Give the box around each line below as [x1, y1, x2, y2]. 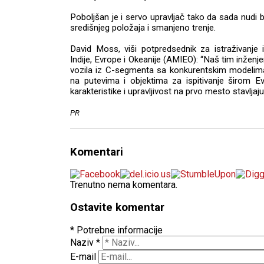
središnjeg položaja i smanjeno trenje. [70, 22, 216, 33]
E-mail [70, 250, 96, 262]
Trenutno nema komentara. [70, 179, 177, 191]
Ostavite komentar [70, 201, 164, 214]
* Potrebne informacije [70, 224, 163, 236]
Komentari [70, 145, 123, 159]
